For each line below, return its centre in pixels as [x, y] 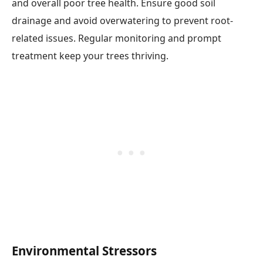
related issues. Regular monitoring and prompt [117, 38]
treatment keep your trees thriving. [90, 55]
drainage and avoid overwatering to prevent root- [122, 20]
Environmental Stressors [84, 250]
